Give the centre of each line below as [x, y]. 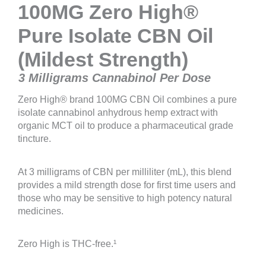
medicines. [41, 210]
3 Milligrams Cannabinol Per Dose [115, 78]
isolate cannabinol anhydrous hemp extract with [118, 113]
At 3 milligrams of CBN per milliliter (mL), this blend [125, 171]
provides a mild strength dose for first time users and [127, 184]
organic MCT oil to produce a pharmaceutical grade [126, 126]
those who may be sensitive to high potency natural [125, 197]
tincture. [34, 139]
